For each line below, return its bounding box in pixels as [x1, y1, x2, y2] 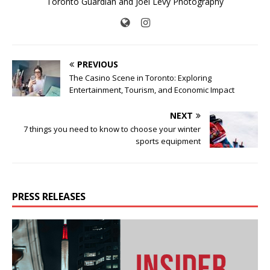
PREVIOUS [77, 58, 118, 70]
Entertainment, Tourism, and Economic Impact [69, 84, 234, 95]
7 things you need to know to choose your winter [24, 123, 201, 134]
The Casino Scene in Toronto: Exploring [69, 72, 212, 83]
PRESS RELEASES [12, 189, 86, 203]
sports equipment [136, 135, 201, 146]
